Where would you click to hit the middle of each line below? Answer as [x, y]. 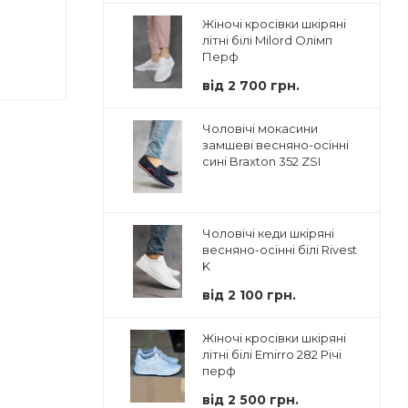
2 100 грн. [262, 295]
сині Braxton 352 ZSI [261, 161]
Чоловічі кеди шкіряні [268, 233]
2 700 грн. [264, 85]
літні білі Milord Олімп [267, 40]
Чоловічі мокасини [260, 128]
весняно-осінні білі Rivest [280, 249]
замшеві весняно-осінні [275, 144]
